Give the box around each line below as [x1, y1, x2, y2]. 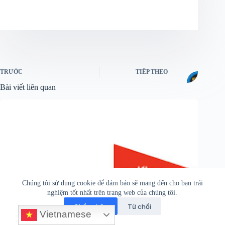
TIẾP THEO [136, 68, 168, 76]
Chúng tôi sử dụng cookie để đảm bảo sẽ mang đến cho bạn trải [22, 179, 203, 187]
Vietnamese [37, 208, 91, 219]
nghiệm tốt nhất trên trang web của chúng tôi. [47, 189, 178, 196]
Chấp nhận [73, 202, 107, 210]
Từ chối [127, 202, 151, 210]
